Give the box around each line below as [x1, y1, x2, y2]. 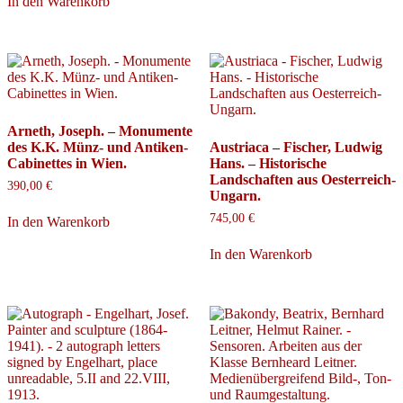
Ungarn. [209, 188, 261, 203]
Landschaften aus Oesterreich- [209, 172, 396, 187]
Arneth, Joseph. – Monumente [7, 123, 193, 139]
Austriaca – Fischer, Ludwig [209, 139, 382, 155]
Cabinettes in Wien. [7, 156, 127, 171]
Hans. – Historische [209, 156, 327, 171]
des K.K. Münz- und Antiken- [7, 139, 188, 155]
